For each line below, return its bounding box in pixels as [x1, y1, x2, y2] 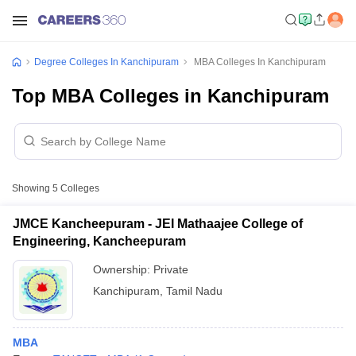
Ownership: [93, 263, 153, 276]
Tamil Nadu [166, 284, 222, 297]
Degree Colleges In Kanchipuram [34, 56, 179, 68]
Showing [12, 183, 52, 194]
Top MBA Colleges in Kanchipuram [12, 85, 329, 106]
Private [153, 263, 188, 276]
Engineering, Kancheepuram [13, 234, 186, 248]
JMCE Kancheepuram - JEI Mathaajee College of [13, 217, 303, 230]
